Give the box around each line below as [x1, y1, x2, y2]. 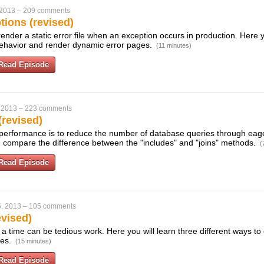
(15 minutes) [15, 237, 51, 245]
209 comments [23, 6, 70, 15]
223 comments [25, 104, 72, 113]
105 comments [29, 202, 76, 210]
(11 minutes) [156, 42, 192, 49]
